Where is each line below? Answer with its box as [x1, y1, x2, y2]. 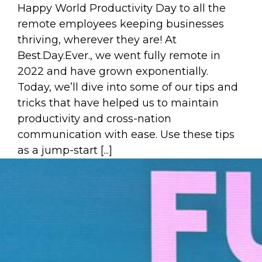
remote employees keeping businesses [18, 18, 224, 30]
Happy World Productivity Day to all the [18, 2, 226, 15]
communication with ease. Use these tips [18, 128, 235, 141]
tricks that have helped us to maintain [18, 96, 219, 109]
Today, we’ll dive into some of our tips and [18, 81, 238, 94]
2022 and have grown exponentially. [18, 65, 208, 78]
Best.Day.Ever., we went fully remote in [18, 49, 220, 62]
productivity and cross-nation [18, 112, 171, 125]
